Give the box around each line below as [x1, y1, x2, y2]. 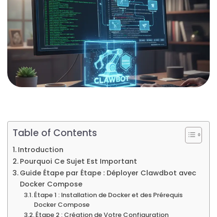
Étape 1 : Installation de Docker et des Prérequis [34, 190, 183, 200]
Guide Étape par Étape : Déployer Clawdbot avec [19, 168, 196, 178]
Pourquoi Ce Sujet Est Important [19, 156, 137, 166]
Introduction [17, 144, 63, 155]
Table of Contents [13, 126, 97, 139]
